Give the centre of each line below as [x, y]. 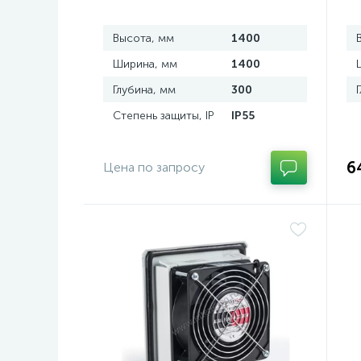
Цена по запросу [154, 167]
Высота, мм [143, 38]
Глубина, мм [144, 90]
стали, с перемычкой [165, 14]
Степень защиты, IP [163, 116]
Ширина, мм [145, 64]
